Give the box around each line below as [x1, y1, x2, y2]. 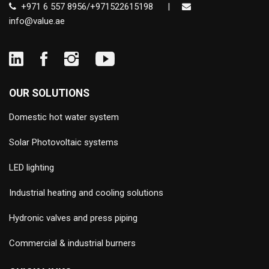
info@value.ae [9, 16, 65, 27]
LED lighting [9, 162, 54, 174]
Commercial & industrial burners [9, 238, 136, 249]
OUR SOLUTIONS [9, 87, 89, 100]
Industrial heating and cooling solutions [9, 187, 163, 199]
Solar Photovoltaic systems [9, 137, 118, 148]
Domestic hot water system [9, 112, 119, 123]
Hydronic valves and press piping [9, 213, 138, 224]
